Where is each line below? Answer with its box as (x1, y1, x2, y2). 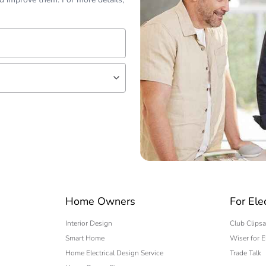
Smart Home (65, 233, 105, 243)
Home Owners (65, 194, 136, 208)
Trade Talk (230, 248, 262, 258)
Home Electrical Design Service (65, 248, 164, 258)
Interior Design (65, 218, 113, 228)
